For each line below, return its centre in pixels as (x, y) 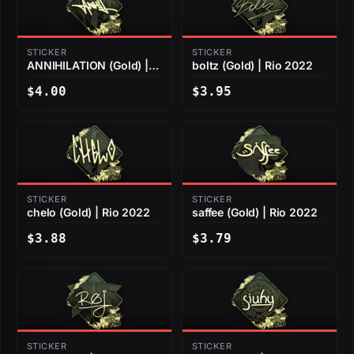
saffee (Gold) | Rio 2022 (255, 213)
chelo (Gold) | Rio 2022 (88, 213)
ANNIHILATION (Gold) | (88, 66)
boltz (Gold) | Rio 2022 (252, 66)
